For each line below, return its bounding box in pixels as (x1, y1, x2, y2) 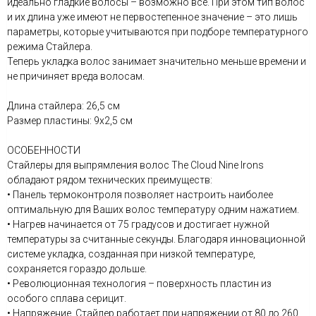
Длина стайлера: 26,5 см (7, 100, 120, 111)
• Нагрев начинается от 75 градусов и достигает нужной (7, 219, 269, 230)
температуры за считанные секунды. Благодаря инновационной (7, 233, 305, 245)
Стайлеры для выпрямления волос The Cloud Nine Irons (7, 159, 264, 171)
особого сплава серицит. (7, 293, 126, 304)
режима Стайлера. (7, 41, 92, 52)
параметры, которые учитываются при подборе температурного (7, 26, 308, 37)
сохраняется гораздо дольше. (7, 263, 147, 274)
